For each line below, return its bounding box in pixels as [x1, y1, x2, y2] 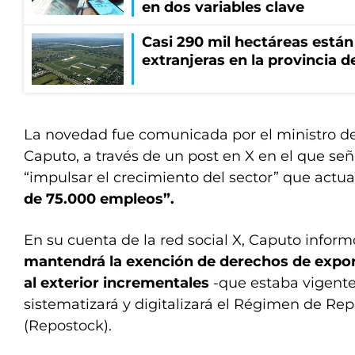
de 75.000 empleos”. [24, 190, 174, 208]
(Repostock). [24, 317, 112, 334]
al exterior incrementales [24, 274, 213, 292]
